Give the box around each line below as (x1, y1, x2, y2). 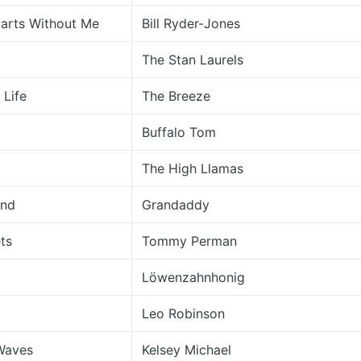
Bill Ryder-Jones (142, 15, 240, 31)
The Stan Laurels (142, 52, 243, 68)
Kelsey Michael (142, 342, 231, 358)
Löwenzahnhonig (142, 269, 245, 285)
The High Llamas (142, 160, 243, 176)
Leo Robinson (142, 305, 225, 322)
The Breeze (142, 88, 210, 104)
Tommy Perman (142, 233, 237, 249)
